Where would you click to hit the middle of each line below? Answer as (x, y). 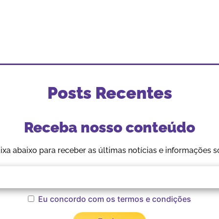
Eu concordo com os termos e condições (115, 199)
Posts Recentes (109, 93)
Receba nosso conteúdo (109, 128)
